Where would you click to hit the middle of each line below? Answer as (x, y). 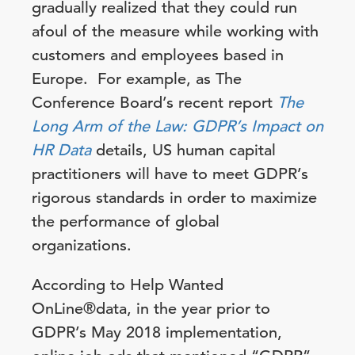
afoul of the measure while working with (175, 31)
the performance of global (126, 221)
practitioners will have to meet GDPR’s (170, 174)
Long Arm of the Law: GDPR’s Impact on (177, 126)
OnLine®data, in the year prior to (151, 309)
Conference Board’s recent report (155, 103)
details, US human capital (186, 150)
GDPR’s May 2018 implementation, (157, 332)
